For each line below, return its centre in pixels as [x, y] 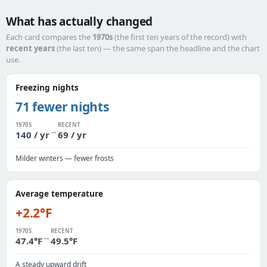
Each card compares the [49, 37]
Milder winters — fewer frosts [65, 158]
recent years [30, 48]
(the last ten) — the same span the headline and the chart [157, 48]
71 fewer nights [62, 107]
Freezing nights [47, 88]
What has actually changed [80, 21]
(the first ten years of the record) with [180, 37]
